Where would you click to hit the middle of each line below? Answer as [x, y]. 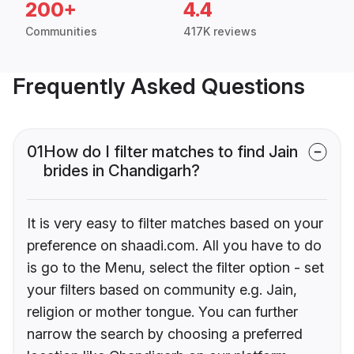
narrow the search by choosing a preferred [165, 334]
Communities [61, 32]
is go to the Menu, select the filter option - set [175, 268]
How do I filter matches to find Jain [171, 152]
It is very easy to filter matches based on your [175, 224]
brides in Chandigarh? [122, 171]
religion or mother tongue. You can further [162, 312]
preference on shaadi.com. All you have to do [174, 246]
